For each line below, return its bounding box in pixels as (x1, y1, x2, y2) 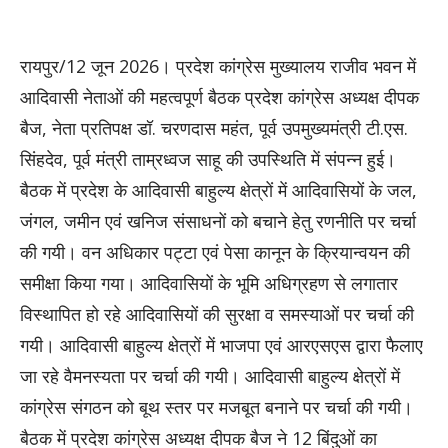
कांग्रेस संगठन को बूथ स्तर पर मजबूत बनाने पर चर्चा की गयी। (20, 394, 413, 419)
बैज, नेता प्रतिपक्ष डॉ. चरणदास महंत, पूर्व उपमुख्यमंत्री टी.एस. (20, 115, 408, 140)
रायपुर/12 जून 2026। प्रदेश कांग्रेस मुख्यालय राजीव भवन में (20, 53, 416, 78)
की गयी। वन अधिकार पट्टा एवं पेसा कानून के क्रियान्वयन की (20, 239, 410, 264)
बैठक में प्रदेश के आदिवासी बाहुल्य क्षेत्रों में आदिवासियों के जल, (20, 177, 417, 202)
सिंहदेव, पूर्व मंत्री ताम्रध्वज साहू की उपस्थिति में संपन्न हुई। (20, 146, 396, 171)
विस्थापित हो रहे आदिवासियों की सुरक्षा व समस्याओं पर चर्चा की (20, 301, 414, 326)
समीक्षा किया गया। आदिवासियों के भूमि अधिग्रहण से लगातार (20, 270, 398, 295)
